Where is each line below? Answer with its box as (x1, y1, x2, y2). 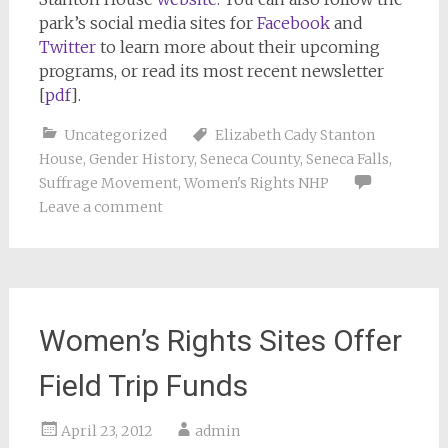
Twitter (38, 37, 96, 57)
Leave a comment (38, 198, 163, 216)
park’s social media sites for (38, 13, 257, 33)
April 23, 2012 (60, 422, 153, 440)
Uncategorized (63, 126, 167, 144)
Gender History (88, 150, 194, 168)
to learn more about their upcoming (95, 37, 380, 57)
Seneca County (199, 150, 300, 168)
